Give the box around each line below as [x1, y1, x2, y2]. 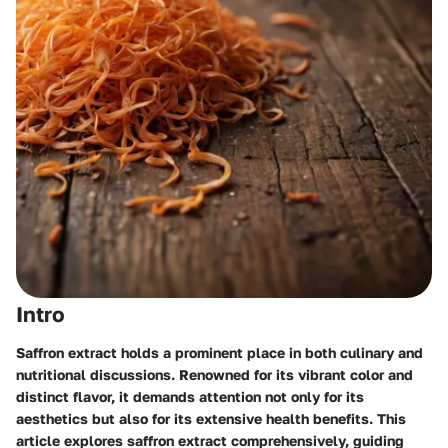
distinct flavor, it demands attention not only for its [16, 387, 364, 405]
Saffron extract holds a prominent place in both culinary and [16, 343, 423, 361]
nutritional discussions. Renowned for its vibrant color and [16, 365, 413, 383]
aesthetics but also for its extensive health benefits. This [16, 409, 406, 427]
